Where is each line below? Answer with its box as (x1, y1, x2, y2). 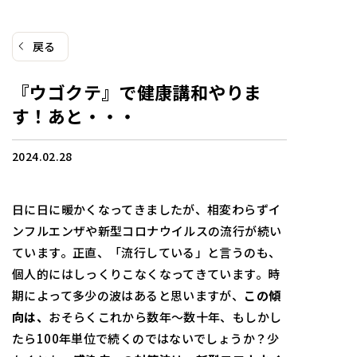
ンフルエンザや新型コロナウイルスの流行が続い (12, 222, 282, 239)
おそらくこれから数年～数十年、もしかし (49, 308, 282, 325)
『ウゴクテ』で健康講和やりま (12, 78, 262, 104)
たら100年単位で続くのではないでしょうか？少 (12, 329, 280, 347)
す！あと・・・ (12, 102, 137, 128)
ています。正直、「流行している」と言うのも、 (12, 243, 281, 261)
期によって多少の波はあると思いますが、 (12, 286, 245, 304)
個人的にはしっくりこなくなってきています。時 (12, 265, 280, 282)
